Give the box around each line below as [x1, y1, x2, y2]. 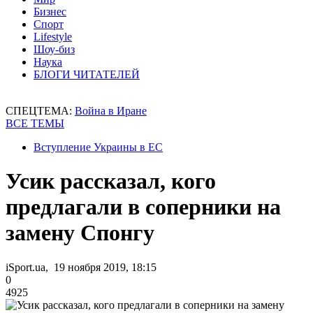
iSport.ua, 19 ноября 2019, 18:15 [6, 261, 156, 273]
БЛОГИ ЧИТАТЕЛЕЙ [34, 68, 140, 80]
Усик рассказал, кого [6, 168, 216, 194]
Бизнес [34, 6, 66, 17]
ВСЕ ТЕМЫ [6, 117, 64, 129]
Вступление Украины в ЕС [34, 141, 163, 153]
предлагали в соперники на [6, 194, 281, 220]
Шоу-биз [34, 43, 75, 55]
